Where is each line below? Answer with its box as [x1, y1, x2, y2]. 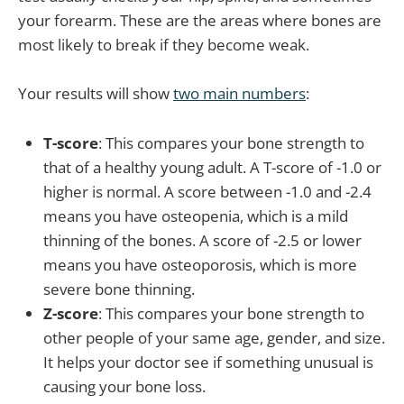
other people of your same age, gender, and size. [43, 326, 385, 348]
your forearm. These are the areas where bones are [18, 10, 381, 32]
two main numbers [173, 83, 306, 105]
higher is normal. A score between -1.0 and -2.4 [43, 180, 372, 202]
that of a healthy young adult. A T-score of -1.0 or [43, 156, 381, 178]
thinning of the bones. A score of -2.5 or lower [43, 229, 362, 251]
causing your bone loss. [43, 375, 206, 397]
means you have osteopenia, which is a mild [43, 205, 348, 226]
